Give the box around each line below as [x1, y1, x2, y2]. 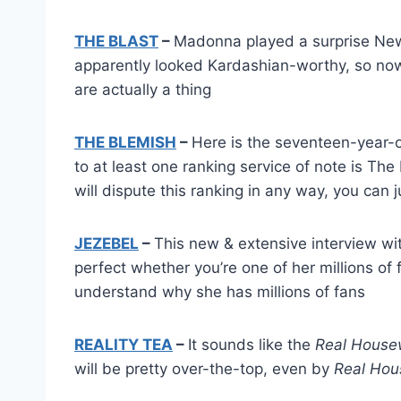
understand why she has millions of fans [74, 282, 365, 301]
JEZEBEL [74, 234, 139, 252]
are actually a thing [74, 80, 211, 98]
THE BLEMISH [74, 132, 176, 151]
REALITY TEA [74, 335, 173, 354]
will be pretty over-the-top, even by [74, 359, 334, 378]
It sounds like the [188, 335, 315, 354]
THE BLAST [74, 31, 158, 50]
